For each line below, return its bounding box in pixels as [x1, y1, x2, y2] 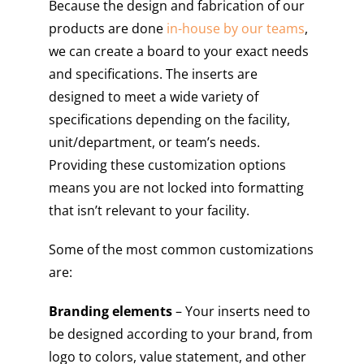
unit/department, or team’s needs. [49, 132, 260, 151]
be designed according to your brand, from [49, 324, 313, 343]
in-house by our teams [167, 19, 305, 37]
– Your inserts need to [172, 301, 310, 320]
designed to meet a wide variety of [49, 87, 258, 106]
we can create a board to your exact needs [49, 41, 309, 60]
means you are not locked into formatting [49, 178, 304, 197]
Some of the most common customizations [49, 240, 314, 258]
